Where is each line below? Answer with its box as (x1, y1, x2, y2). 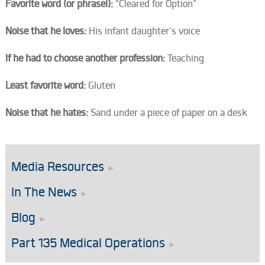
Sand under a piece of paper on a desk (90, 106, 247, 118)
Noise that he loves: (5, 25, 89, 37)
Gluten (88, 79, 115, 91)
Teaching (167, 52, 204, 64)
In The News (11, 184, 77, 200)
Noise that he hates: (5, 106, 91, 118)
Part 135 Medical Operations (11, 235, 165, 251)
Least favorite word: (5, 79, 88, 91)
